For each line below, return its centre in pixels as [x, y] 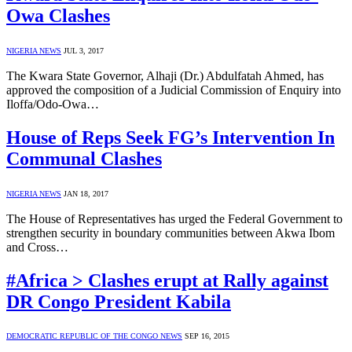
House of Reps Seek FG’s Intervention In [170, 137]
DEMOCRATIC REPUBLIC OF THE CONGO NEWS [94, 336]
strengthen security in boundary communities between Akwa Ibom [170, 233]
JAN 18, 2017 [86, 193]
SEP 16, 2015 [207, 336]
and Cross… [37, 247]
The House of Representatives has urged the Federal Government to [174, 218]
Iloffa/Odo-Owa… [53, 104]
